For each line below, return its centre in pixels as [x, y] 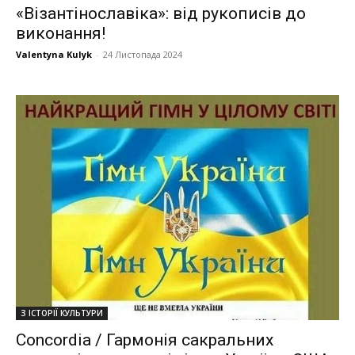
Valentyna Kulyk [54, 55]
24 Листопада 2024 [143, 55]
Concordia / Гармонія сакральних [145, 340]
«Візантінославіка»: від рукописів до [161, 14]
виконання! [61, 34]
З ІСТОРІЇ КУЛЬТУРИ [62, 313]
